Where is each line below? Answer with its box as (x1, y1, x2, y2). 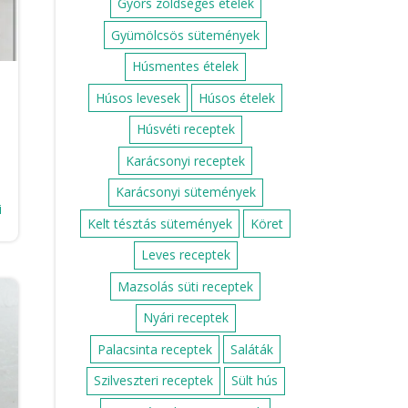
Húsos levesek (96, 88, 180, 107)
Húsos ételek (199, 88, 275, 107)
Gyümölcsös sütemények (111, 25, 260, 44)
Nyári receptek (142, 309, 229, 326)
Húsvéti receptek (136, 120, 235, 138)
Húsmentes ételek (132, 57, 239, 75)
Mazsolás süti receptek (117, 277, 253, 295)
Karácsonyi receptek (126, 151, 245, 169)
